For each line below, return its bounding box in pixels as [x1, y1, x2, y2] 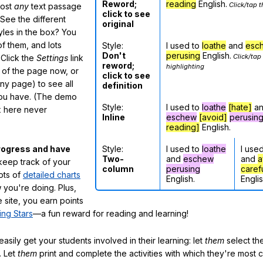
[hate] [228, 102, 252, 112]
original [102, 18, 134, 29]
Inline [102, 112, 125, 122]
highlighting [166, 62, 204, 70]
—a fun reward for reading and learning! [33, 208, 188, 219]
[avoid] [199, 112, 227, 122]
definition [102, 80, 143, 90]
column [102, 163, 134, 174]
